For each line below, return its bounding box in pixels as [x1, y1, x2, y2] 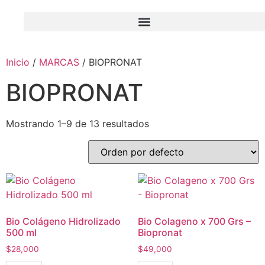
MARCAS [39, 56, 79, 68]
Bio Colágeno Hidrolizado [6, 215, 121, 227]
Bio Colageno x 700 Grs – [137, 215, 251, 227]
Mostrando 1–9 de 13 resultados [6, 118, 149, 130]
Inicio [6, 56, 30, 68]
